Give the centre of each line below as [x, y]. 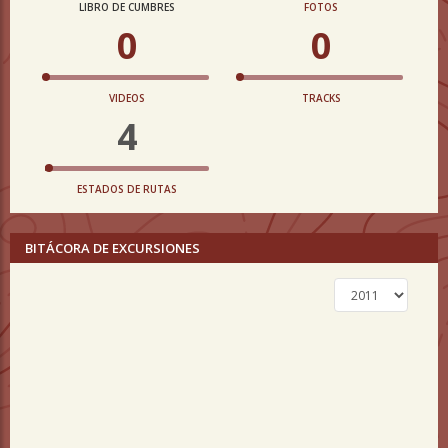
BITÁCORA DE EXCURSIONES [112, 248]
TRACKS [321, 98]
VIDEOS [127, 98]
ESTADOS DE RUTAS [127, 189]
